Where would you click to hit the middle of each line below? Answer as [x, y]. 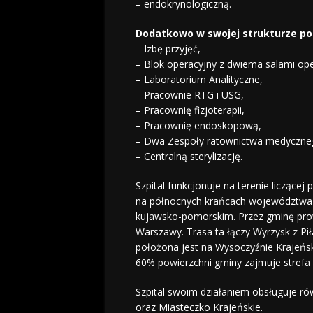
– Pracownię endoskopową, [198, 126]
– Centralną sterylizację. [189, 156]
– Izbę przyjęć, [168, 49]
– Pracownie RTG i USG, [189, 95]
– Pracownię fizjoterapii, [190, 110]
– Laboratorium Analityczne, [199, 80]
